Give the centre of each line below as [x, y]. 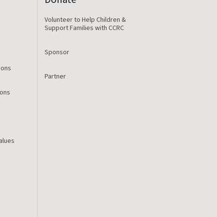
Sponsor [57, 52]
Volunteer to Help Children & [85, 20]
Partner [55, 76]
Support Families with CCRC [84, 28]
